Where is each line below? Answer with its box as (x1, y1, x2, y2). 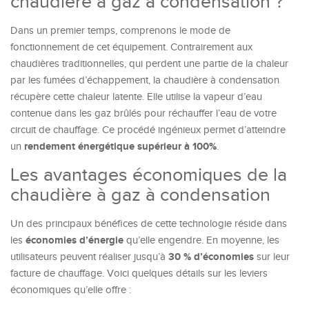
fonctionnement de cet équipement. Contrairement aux (10, 41, 252, 53)
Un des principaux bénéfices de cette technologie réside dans (10, 218, 287, 230)
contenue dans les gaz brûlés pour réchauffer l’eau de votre (10, 108, 277, 119)
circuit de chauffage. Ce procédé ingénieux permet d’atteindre (10, 124, 286, 136)
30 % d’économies (168, 250, 254, 263)
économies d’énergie (26, 234, 123, 247)
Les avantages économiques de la (10, 164, 287, 186)
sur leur (254, 251, 290, 263)
